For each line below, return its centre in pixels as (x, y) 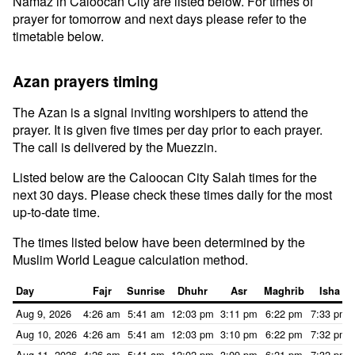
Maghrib (284, 291)
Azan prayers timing (86, 81)
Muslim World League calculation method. (130, 260)
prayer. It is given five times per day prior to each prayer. (168, 130)
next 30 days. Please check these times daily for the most (172, 195)
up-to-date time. (56, 212)
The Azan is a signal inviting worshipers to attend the (160, 112)
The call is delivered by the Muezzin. (115, 147)
